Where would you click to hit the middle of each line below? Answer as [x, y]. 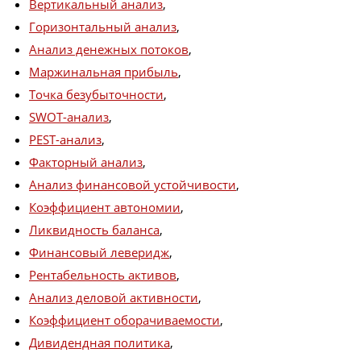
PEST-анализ [65, 140]
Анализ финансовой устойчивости [133, 185]
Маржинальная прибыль [104, 72]
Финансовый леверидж [99, 253]
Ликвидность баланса [94, 230]
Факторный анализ [86, 162]
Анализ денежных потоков [109, 50]
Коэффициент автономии [105, 207]
